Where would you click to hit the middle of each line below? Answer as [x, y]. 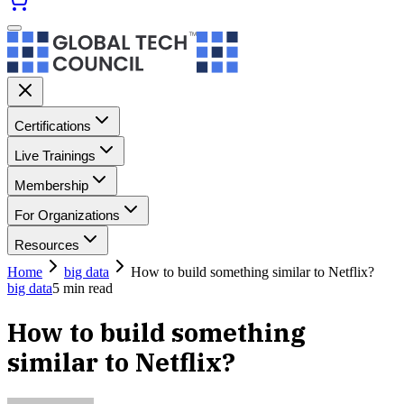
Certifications [53, 126]
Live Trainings [55, 156]
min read [86, 288]
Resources [47, 245]
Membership [51, 185]
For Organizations [67, 215]
